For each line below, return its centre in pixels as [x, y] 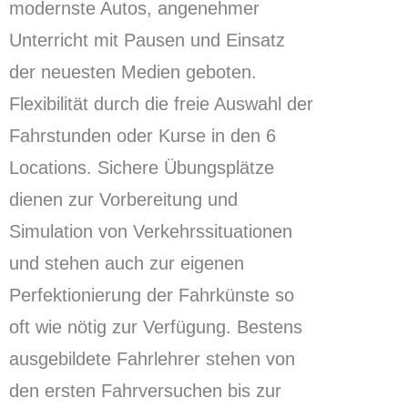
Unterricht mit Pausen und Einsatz [147, 41]
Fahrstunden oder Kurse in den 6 [143, 136]
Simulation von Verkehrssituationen [151, 232]
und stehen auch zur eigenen [127, 264]
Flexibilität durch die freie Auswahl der [161, 104]
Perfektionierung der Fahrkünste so [152, 296]
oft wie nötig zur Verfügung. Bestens [156, 327]
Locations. [51, 168]
